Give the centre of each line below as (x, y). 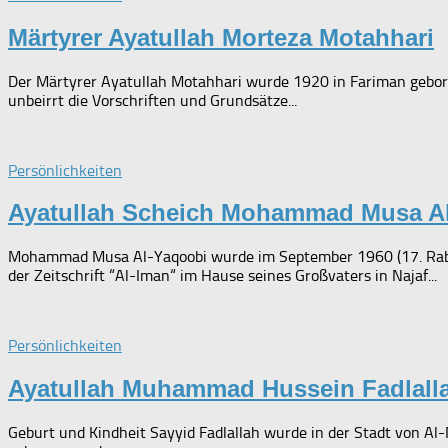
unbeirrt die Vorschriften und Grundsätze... (152, 100)
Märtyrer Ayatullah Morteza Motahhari (221, 37)
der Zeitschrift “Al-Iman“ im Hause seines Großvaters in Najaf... (222, 276)
